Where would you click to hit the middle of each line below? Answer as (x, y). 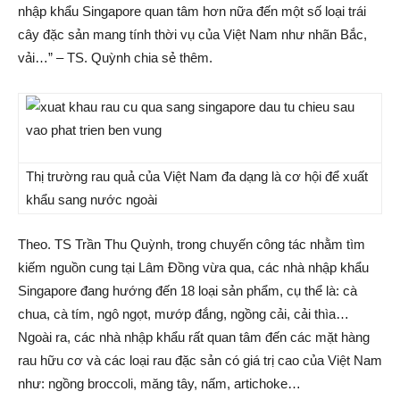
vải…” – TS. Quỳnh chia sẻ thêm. (115, 57)
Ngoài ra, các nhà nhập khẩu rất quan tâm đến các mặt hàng (194, 337)
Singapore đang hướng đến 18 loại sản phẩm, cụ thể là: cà (187, 290)
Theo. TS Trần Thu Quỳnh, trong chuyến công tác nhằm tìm (192, 244)
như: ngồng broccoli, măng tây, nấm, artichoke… (159, 383)
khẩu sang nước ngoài (92, 199)
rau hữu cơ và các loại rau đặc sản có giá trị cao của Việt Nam (200, 360)
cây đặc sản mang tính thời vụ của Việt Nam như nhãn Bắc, (192, 34)
